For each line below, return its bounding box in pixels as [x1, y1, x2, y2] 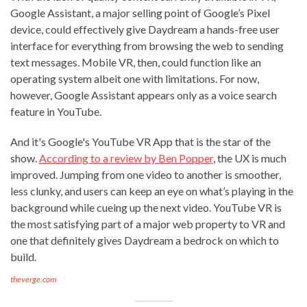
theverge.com [10, 273, 56, 284]
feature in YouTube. [10, 104, 101, 118]
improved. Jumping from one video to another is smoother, [10, 167, 281, 181]
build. [10, 249, 36, 263]
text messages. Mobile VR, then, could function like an [10, 55, 261, 69]
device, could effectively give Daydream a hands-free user [10, 22, 280, 36]
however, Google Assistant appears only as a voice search [10, 88, 277, 101]
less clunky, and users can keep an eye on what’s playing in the [10, 184, 293, 197]
